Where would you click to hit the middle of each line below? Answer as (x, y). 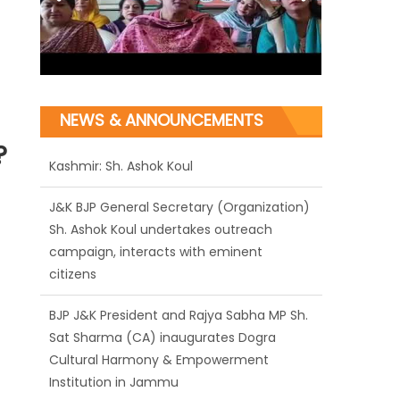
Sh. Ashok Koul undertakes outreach (161, 198)
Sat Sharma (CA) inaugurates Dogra (163, 306)
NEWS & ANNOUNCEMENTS (162, 121)
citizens (73, 242)
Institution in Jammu (118, 350)
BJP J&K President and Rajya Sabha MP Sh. (179, 283)
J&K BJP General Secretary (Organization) (180, 175)
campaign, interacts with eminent (156, 220)
